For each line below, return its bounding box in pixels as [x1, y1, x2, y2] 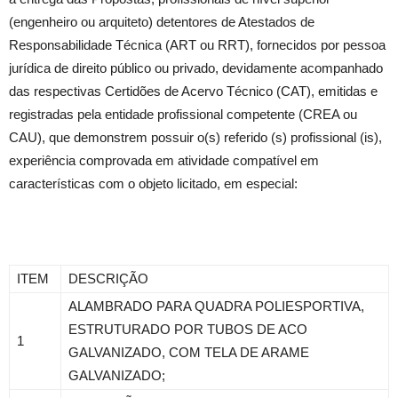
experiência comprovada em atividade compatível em [9, 153, 319, 168]
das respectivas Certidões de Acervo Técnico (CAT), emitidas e [9, 84, 378, 99]
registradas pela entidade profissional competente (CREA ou [9, 107, 357, 122]
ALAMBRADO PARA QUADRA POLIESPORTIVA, [68, 298, 364, 314]
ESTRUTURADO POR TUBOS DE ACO [68, 322, 307, 337]
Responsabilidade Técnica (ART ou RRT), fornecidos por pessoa [9, 37, 386, 52]
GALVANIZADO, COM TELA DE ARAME [68, 345, 309, 360]
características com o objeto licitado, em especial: [9, 176, 298, 191]
